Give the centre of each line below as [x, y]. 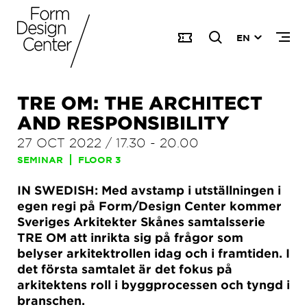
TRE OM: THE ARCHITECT [140, 102]
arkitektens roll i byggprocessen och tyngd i [153, 285]
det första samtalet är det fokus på [125, 269]
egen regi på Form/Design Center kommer [149, 206]
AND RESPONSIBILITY [123, 122]
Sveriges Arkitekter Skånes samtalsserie [141, 222]
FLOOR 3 [99, 160]
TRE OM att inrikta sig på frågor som [130, 237]
